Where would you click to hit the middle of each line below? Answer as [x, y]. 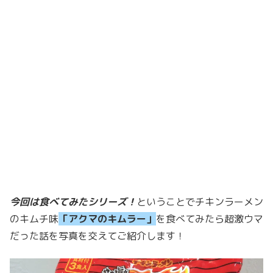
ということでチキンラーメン [200, 202]
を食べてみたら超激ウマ [210, 219]
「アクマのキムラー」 [107, 219]
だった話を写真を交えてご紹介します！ [97, 236]
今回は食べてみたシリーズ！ [73, 202]
